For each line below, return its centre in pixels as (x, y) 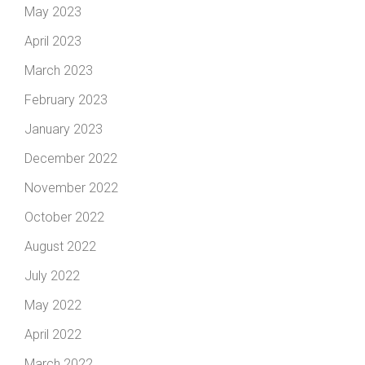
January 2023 (64, 129)
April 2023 (53, 41)
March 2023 (59, 70)
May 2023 (53, 11)
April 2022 (53, 334)
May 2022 (53, 305)
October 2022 (64, 217)
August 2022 (60, 246)
